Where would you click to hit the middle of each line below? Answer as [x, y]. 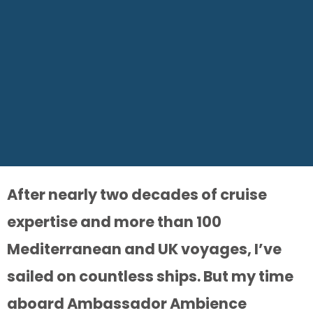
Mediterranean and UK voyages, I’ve [144, 249]
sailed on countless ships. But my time [150, 277]
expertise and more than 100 [114, 222]
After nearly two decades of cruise [137, 195]
